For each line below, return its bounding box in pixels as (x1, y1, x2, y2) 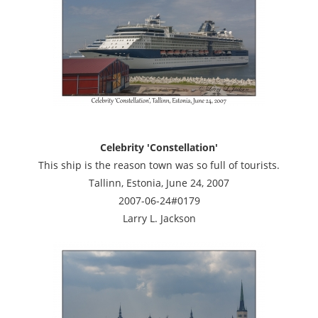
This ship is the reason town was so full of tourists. (38, 158, 280, 172)
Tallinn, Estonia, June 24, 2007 (89, 175, 229, 190)
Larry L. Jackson (122, 211, 196, 225)
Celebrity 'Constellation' (100, 140, 218, 154)
